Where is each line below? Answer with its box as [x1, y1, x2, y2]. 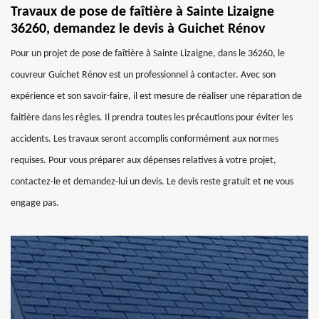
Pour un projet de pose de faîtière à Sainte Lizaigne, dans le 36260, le [11, 48, 285, 59]
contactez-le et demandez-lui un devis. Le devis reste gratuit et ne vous [11, 177, 293, 187]
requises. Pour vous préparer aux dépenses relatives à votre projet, [11, 155, 276, 166]
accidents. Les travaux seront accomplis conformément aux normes [11, 134, 278, 145]
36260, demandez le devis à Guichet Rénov [11, 22, 265, 36]
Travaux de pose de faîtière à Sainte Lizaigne [11, 5, 274, 19]
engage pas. [11, 198, 59, 209]
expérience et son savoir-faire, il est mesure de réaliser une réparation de [11, 91, 302, 102]
